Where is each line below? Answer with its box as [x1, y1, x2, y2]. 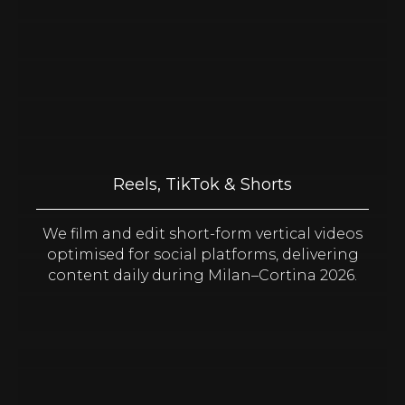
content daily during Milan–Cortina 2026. [48, 267, 357, 284]
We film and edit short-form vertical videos [42, 225, 363, 242]
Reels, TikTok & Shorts [113, 174, 292, 194]
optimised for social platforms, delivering [46, 246, 359, 263]
